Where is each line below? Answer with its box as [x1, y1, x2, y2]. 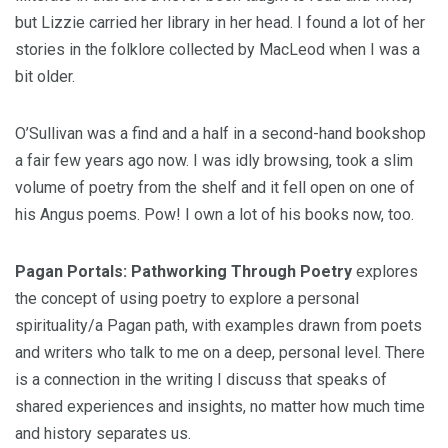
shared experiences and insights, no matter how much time [15, 397, 425, 416]
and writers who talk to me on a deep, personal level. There [15, 343, 425, 362]
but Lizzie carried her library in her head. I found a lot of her [15, 13, 425, 32]
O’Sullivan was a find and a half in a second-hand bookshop [15, 124, 426, 143]
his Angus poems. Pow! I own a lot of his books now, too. [15, 205, 414, 224]
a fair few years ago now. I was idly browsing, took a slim [15, 151, 413, 170]
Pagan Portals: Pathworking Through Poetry [15, 262, 352, 281]
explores [352, 262, 418, 281]
